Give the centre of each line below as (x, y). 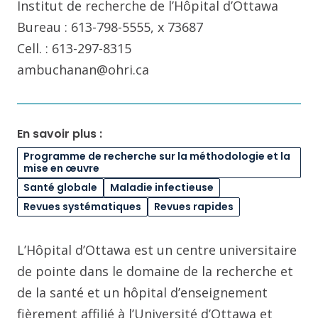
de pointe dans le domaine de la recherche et (155, 271)
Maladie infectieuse (162, 187)
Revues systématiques (82, 207)
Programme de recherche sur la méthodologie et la (157, 156)
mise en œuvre (61, 168)
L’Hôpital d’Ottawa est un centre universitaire (157, 250)
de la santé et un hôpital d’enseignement (142, 292)
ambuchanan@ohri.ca (83, 70)
